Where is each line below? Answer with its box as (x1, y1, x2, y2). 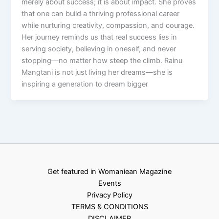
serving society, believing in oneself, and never (22, 44, 176, 53)
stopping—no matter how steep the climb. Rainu (22, 56, 183, 65)
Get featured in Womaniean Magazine (47, 167, 172, 176)
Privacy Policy (87, 190, 132, 199)
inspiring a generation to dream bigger (22, 79, 149, 88)
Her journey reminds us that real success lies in (22, 32, 177, 42)
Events (98, 178, 121, 188)
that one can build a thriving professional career (22, 9, 180, 18)
